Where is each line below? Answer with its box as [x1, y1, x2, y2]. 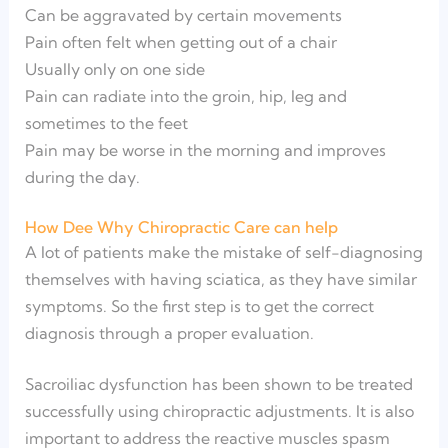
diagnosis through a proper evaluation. [24, 322, 314, 343]
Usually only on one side [24, 58, 205, 79]
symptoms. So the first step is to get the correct [24, 295, 374, 316]
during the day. [24, 166, 140, 187]
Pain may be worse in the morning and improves [24, 139, 386, 160]
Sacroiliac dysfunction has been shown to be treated [24, 373, 413, 394]
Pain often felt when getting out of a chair [24, 31, 337, 52]
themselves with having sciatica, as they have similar [24, 268, 417, 289]
